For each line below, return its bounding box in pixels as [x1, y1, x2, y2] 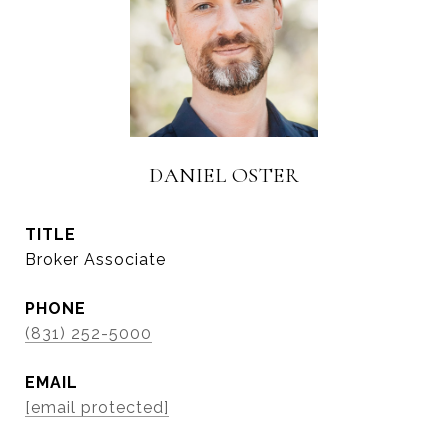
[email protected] [25, 398, 169, 417]
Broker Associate [25, 250, 166, 269]
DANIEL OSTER [149, 163, 299, 188]
